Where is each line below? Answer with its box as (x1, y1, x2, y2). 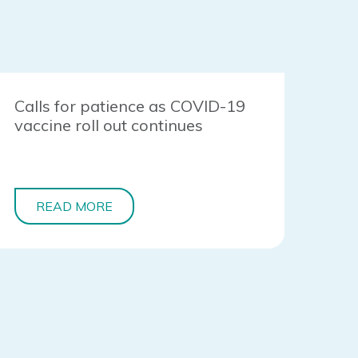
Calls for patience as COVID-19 (14, 96, 246, 117)
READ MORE (36, 198, 113, 215)
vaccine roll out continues (14, 115, 204, 136)
